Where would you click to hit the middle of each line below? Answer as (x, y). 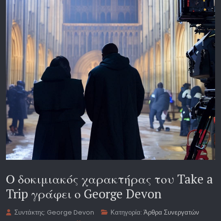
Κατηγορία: (127, 213)
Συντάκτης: (30, 213)
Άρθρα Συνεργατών (172, 213)
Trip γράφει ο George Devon (84, 194)
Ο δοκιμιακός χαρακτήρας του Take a (110, 179)
